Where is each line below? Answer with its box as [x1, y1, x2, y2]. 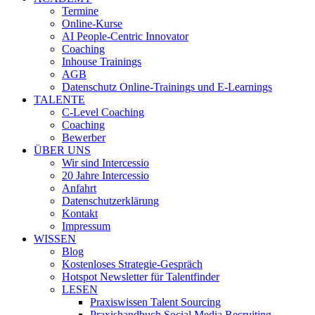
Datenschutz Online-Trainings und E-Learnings [62, 81, 272, 93]
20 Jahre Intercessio [62, 169, 149, 181]
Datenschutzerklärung [62, 195, 159, 207]
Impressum [62, 220, 110, 232]
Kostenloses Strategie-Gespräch [62, 258, 202, 270]
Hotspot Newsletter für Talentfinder [62, 271, 219, 283]
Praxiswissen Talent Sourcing [90, 296, 221, 308]
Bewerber [62, 131, 105, 143]
